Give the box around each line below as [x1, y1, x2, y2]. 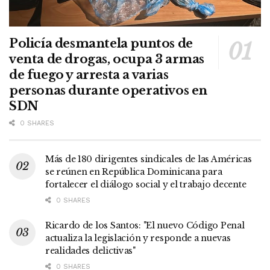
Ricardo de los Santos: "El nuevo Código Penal [45, 219, 245, 231]
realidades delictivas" [45, 245, 136, 256]
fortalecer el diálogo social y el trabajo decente [45, 178, 246, 190]
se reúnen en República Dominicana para [45, 166, 222, 177]
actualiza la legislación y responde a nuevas [45, 232, 231, 243]
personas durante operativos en [9, 83, 208, 98]
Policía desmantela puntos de [9, 36, 193, 51]
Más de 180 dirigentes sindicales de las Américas [45, 153, 252, 165]
